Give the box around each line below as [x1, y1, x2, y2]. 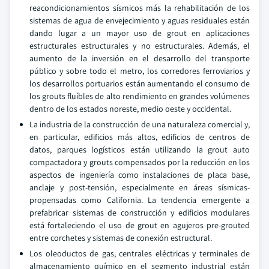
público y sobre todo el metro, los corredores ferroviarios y [29, 65, 250, 76]
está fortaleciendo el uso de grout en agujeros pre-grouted [29, 220, 250, 231]
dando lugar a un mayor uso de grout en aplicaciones [29, 28, 250, 38]
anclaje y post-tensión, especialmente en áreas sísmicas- [29, 182, 250, 193]
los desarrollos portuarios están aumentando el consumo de [29, 78, 250, 89]
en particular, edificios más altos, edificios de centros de [29, 131, 250, 142]
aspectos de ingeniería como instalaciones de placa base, [29, 169, 250, 180]
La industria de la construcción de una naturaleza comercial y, [29, 119, 250, 130]
